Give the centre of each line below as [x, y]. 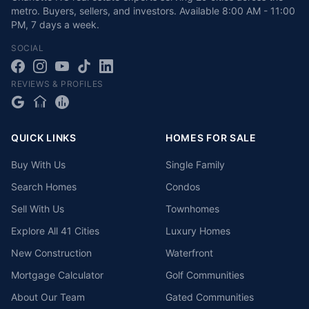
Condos [183, 187]
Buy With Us [38, 165]
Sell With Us [38, 209]
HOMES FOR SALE [211, 138]
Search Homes [44, 187]
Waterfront [189, 253]
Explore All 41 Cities [55, 231]
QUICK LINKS [44, 138]
